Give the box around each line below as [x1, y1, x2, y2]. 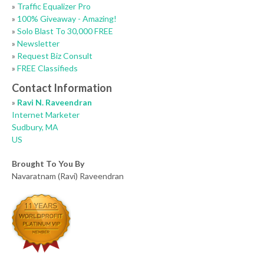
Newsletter [17, 38, 60, 48]
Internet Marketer [12, 110, 80, 120]
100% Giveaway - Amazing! [17, 14, 117, 24]
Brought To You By [12, 159, 84, 169]
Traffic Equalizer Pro [17, 1, 91, 11]
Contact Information [12, 81, 112, 94]
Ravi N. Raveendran [17, 97, 92, 107]
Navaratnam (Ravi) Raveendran [12, 171, 124, 181]
